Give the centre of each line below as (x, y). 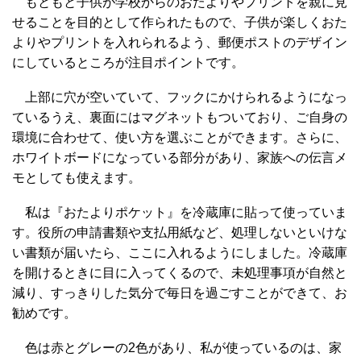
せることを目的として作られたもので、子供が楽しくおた (180, 23)
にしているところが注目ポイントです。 (128, 63)
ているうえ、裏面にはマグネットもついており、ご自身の (180, 118)
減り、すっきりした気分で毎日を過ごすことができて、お (180, 293)
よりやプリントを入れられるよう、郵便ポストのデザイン (180, 43)
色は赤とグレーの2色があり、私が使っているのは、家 (177, 348)
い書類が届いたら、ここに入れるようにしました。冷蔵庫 (180, 253)
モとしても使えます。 (77, 178)
